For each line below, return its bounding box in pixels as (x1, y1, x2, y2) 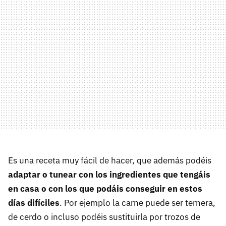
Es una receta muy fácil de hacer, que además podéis (8, 154, 211, 166)
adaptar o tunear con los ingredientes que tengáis (8, 168, 210, 180)
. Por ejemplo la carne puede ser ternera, (60, 197, 215, 208)
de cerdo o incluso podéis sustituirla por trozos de (8, 211, 200, 222)
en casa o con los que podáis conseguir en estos (8, 183, 202, 194)
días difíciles (8, 197, 60, 208)
